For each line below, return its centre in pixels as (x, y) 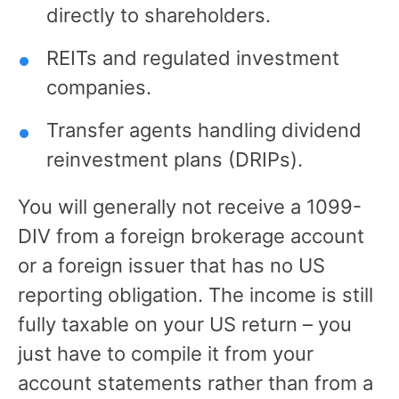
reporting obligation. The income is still (195, 294)
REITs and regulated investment (193, 57)
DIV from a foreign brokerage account (191, 236)
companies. (99, 87)
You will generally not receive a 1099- (190, 206)
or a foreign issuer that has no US (171, 265)
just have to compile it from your (166, 353)
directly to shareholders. (159, 15)
